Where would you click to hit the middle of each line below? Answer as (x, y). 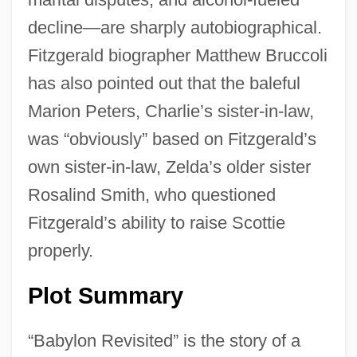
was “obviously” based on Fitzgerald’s (172, 139)
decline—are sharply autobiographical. (175, 27)
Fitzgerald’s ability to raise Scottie (156, 222)
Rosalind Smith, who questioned (151, 194)
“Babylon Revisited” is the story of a (164, 340)
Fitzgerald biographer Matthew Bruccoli (177, 55)
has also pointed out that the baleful (164, 83)
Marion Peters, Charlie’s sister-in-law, (171, 111)
